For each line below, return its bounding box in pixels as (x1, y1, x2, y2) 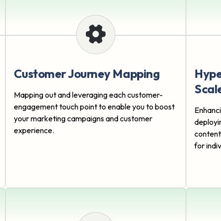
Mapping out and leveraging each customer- (13, 90, 163, 100)
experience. (13, 125, 54, 136)
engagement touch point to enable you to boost (13, 102, 175, 112)
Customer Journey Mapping (13, 66, 160, 81)
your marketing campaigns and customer (13, 113, 152, 124)
